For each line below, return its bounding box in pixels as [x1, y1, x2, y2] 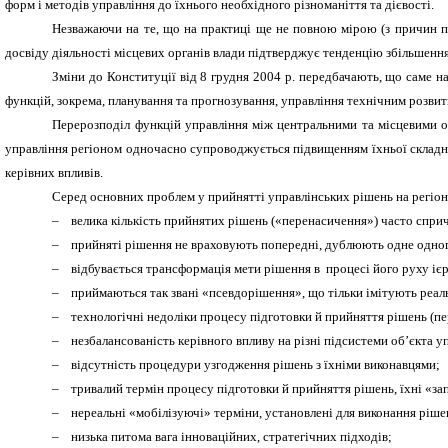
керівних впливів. [5, 164, 103, 180]
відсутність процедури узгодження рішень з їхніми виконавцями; [71, 356, 441, 372]
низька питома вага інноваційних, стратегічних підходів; [71, 428, 393, 444]
